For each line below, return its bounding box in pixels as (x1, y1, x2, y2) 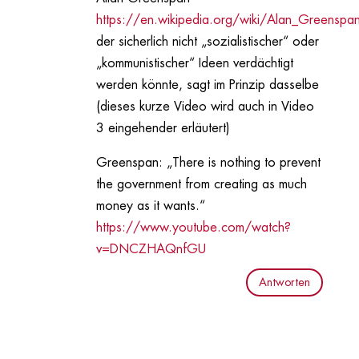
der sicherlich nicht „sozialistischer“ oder (95, 35, 319, 49)
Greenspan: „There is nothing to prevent (95, 156, 321, 170)
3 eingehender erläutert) (95, 122, 230, 135)
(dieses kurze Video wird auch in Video (95, 100, 314, 114)
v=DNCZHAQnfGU (95, 243, 206, 256)
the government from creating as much (95, 178, 307, 192)
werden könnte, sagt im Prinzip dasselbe (95, 79, 319, 92)
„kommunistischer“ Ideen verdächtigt (95, 57, 293, 71)
